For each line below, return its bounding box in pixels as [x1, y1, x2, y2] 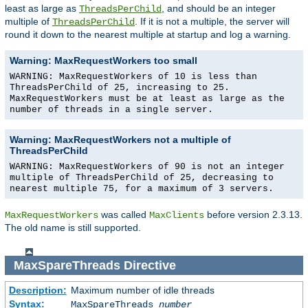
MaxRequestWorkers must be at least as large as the [10, 93, 285, 104]
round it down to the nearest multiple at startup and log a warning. [5, 29, 291, 41]
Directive [120, 258, 179, 272]
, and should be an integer [162, 3, 276, 14]
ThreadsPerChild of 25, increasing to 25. [10, 82, 230, 93]
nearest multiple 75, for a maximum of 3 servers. [10, 184, 274, 195]
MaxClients [149, 210, 204, 221]
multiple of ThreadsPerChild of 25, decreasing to [10, 173, 274, 184]
